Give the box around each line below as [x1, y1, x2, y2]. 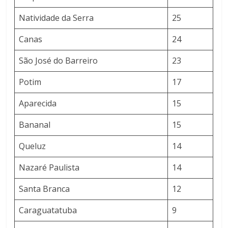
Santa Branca [19, 183, 70, 195]
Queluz [19, 140, 46, 152]
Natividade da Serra [19, 12, 94, 24]
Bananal [19, 119, 51, 131]
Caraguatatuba [19, 205, 77, 216]
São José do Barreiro [19, 55, 98, 67]
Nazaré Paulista [19, 162, 80, 174]
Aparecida [19, 98, 57, 109]
